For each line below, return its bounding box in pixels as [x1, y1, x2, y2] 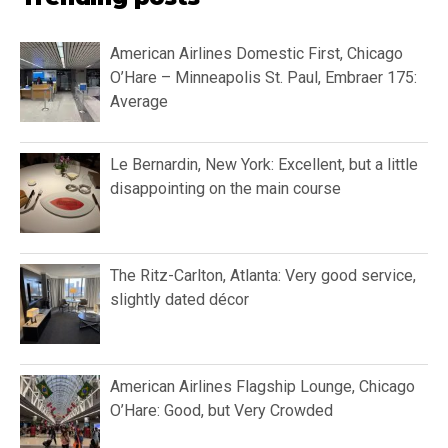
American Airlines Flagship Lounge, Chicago [110, 376, 415, 396]
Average [110, 91, 168, 111]
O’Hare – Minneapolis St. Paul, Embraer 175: [110, 67, 417, 87]
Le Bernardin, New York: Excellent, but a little [110, 154, 418, 174]
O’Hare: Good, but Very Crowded [110, 400, 333, 420]
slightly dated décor [110, 289, 249, 309]
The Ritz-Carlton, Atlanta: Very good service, [110, 265, 416, 285]
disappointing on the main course [110, 178, 341, 198]
